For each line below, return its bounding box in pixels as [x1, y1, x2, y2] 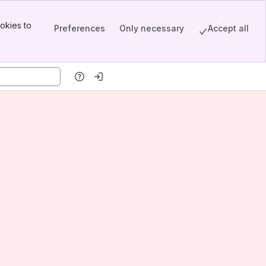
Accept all [208, 23, 249, 33]
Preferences [54, 23, 105, 33]
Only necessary [119, 23, 184, 33]
